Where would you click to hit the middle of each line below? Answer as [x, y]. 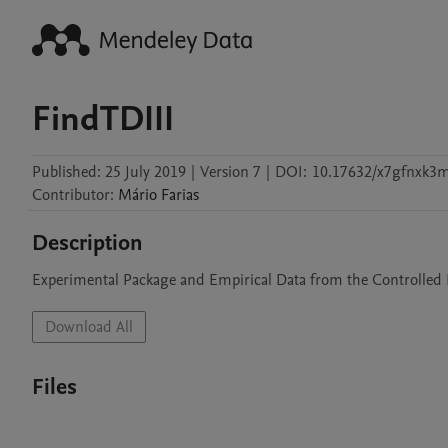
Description [87, 243]
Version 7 [230, 172]
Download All [89, 327]
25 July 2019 [145, 172]
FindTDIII [103, 119]
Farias [180, 195]
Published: [66, 172]
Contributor [71, 195]
